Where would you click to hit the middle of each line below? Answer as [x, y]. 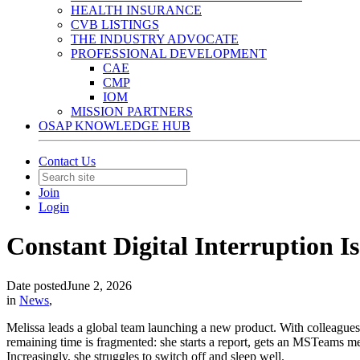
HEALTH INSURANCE [136, 10]
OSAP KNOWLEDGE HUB [115, 126]
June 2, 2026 [99, 285]
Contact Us [67, 161]
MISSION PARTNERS [132, 111]
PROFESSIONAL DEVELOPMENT [169, 53]
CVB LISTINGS [115, 25]
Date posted [37, 285]
